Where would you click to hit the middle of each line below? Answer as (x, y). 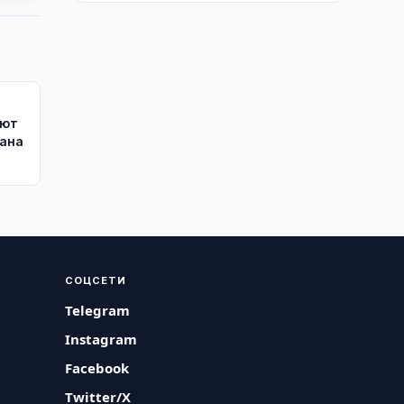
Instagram (101, 339)
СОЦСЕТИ (96, 280)
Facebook (97, 368)
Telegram (98, 310)
